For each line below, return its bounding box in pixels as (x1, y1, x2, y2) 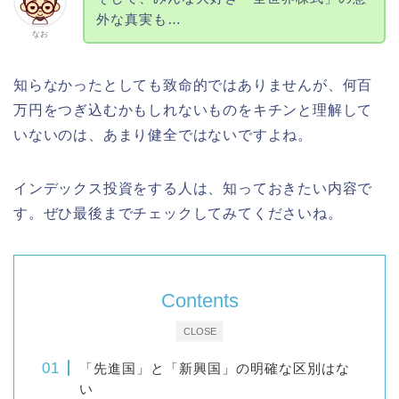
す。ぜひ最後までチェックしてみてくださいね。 (13, 205, 343, 221)
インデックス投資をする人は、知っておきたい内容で (13, 180, 373, 196)
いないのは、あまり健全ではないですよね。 (13, 126, 313, 142)
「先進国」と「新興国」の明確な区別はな (79, 360, 351, 376)
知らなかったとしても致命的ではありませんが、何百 (13, 77, 373, 93)
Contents (160, 289, 239, 312)
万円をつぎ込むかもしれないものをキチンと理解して (13, 102, 373, 118)
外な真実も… (95, 11, 182, 27)
